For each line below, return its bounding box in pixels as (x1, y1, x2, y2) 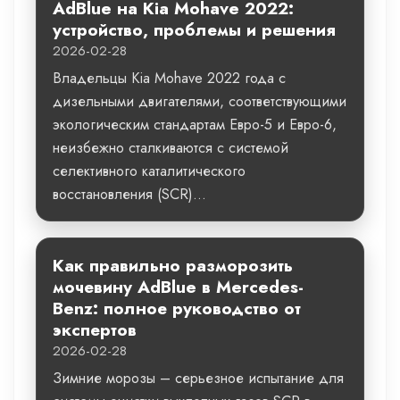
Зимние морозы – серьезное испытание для (53, 368, 344, 388)
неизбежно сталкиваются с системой (53, 137, 288, 158)
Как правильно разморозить (53, 253, 293, 278)
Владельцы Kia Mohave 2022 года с (53, 68, 286, 88)
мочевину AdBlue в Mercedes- (53, 274, 304, 299)
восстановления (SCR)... (53, 184, 206, 204)
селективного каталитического (53, 161, 246, 181)
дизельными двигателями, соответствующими (53, 91, 346, 112)
